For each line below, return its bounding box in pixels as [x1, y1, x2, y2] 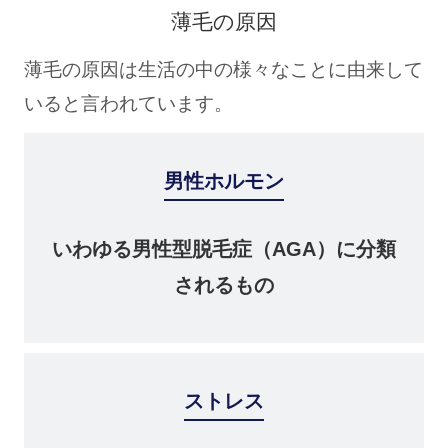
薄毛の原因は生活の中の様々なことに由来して [23, 58, 423, 80]
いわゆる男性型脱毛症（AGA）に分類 [52, 237, 396, 260]
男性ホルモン [164, 169, 284, 192]
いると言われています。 [23, 92, 233, 114]
